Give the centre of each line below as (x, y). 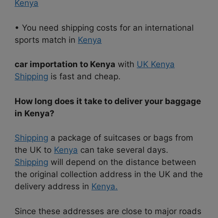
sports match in (46, 40)
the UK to (34, 150)
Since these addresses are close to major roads (108, 211)
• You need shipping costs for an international (104, 27)
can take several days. (123, 150)
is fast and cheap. (84, 77)
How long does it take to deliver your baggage (108, 101)
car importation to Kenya (65, 64)
